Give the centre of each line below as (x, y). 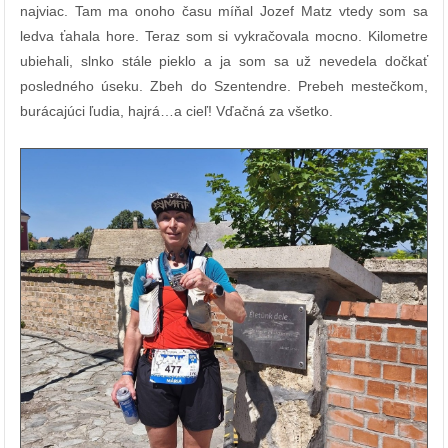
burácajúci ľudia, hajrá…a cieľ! (118, 111)
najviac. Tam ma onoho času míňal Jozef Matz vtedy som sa (224, 11)
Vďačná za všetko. (274, 111)
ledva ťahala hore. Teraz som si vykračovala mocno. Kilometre (224, 36)
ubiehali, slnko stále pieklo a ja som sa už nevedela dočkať (224, 61)
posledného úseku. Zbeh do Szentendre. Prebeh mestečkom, (224, 86)
